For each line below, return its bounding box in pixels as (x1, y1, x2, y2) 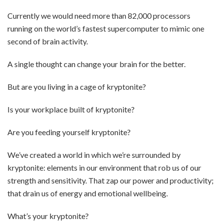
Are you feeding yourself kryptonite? (7, 127, 131, 137)
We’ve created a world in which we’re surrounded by (7, 150, 181, 159)
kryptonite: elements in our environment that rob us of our (7, 163, 201, 172)
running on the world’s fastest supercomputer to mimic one (7, 24, 204, 33)
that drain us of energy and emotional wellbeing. (7, 188, 168, 198)
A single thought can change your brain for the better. (7, 59, 185, 69)
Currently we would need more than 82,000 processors (7, 11, 190, 20)
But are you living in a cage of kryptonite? (7, 82, 146, 91)
